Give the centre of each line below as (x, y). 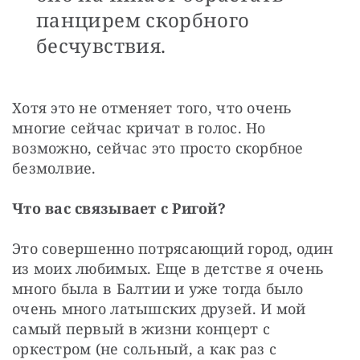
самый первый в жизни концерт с (141, 328)
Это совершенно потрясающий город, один (173, 248)
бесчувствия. (101, 45)
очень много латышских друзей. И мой (159, 308)
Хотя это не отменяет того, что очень (152, 107)
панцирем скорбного (143, 19)
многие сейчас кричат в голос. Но (139, 127)
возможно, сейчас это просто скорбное (158, 147)
